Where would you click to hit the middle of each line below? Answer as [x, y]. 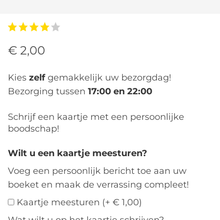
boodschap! [34, 129]
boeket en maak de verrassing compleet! [98, 185]
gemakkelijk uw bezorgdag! [108, 78]
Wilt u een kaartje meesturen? [78, 153]
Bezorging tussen [48, 91]
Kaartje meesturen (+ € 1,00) [79, 202]
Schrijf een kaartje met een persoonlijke [96, 117]
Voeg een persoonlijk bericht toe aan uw [97, 171]
